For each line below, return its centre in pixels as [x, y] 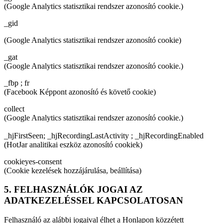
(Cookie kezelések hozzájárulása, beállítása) [73, 170]
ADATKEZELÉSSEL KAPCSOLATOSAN [94, 201]
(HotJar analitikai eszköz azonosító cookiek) [73, 144]
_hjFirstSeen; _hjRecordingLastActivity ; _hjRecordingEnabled [104, 135]
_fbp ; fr [17, 83]
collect [14, 109]
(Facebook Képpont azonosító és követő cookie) [80, 92]
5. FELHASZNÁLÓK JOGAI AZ [73, 190]
